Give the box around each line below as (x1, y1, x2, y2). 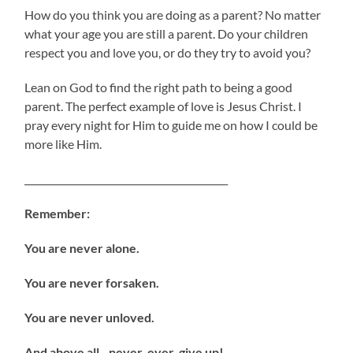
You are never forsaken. (24, 275, 160, 291)
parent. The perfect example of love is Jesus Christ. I (24, 98, 303, 114)
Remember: (24, 206, 91, 221)
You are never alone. (24, 240, 140, 256)
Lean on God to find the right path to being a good (24, 80, 293, 95)
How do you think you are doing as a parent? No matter (24, 7, 321, 23)
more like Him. (24, 136, 102, 152)
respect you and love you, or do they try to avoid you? (24, 45, 311, 61)
